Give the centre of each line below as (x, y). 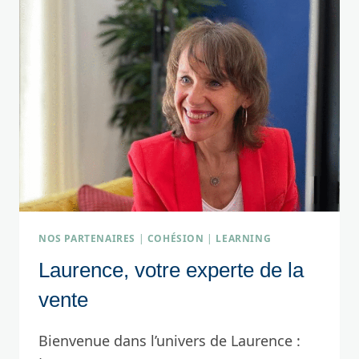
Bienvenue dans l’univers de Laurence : (169, 341)
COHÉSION (175, 239)
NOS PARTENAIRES (87, 239)
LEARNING (244, 239)
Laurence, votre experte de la (171, 270)
